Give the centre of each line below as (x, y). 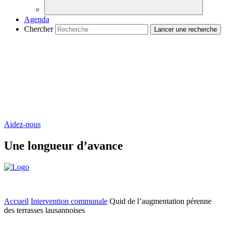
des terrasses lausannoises (44, 210)
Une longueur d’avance (64, 145)
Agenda (37, 19)
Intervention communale (69, 201)
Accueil (16, 201)
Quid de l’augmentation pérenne (160, 201)
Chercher (39, 29)
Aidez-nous (22, 124)
